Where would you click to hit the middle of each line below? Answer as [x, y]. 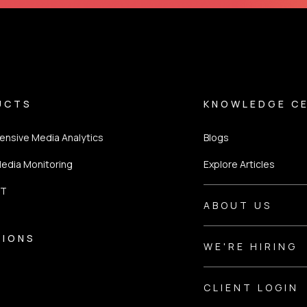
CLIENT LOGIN [251, 287]
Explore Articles [240, 164]
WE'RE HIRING [251, 246]
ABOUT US [238, 205]
